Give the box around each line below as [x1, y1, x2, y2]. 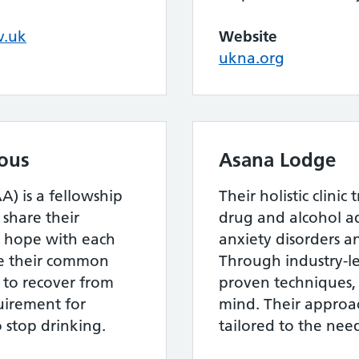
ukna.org [219, 49, 284, 67]
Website [219, 27, 277, 46]
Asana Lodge [219, 148, 336, 171]
